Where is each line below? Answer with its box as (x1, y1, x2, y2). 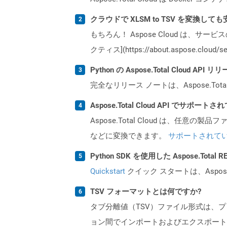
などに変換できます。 (90, 131, 168, 140)
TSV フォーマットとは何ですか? (90, 186, 201, 196)
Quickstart (90, 166, 125, 176)
